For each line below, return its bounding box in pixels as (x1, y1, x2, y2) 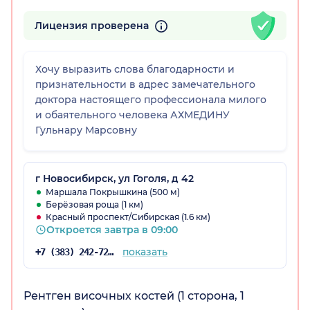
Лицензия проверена (35, 19, 152, 33)
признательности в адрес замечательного (35, 78, 255, 91)
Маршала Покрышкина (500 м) (46, 187, 180, 198)
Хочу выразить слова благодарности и (35, 63, 235, 76)
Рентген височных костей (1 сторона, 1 (24, 289, 244, 303)
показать (122, 246, 167, 259)
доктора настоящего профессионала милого (35, 93, 266, 107)
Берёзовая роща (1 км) (46, 199, 143, 210)
